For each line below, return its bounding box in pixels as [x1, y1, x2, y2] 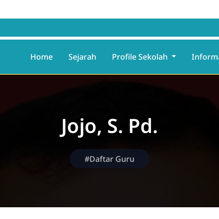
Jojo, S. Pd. [61, 112, 158, 139]
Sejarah [68, 51, 96, 62]
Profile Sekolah [111, 51, 170, 62]
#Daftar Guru [85, 153, 134, 164]
